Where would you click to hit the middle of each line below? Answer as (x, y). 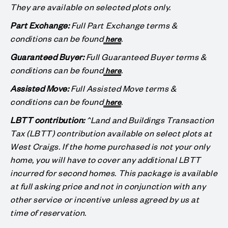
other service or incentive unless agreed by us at (105, 199)
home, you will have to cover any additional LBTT (106, 159)
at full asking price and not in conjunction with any (108, 186)
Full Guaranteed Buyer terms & (146, 56)
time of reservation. (49, 212)
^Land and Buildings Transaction (150, 119)
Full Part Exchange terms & (124, 25)
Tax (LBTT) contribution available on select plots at (111, 133)
